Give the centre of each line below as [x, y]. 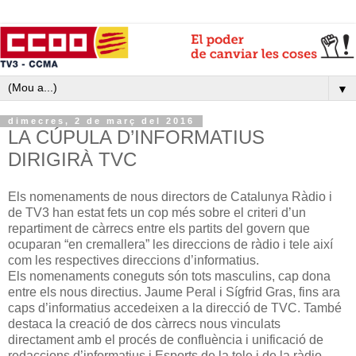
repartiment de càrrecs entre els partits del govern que [159, 229]
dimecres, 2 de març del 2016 [101, 121]
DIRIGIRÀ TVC [72, 159]
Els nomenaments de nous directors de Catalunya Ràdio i [170, 197]
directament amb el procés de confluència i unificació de [166, 340]
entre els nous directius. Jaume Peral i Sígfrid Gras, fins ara [174, 292]
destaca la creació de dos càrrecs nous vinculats [144, 324]
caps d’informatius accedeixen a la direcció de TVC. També [175, 308]
